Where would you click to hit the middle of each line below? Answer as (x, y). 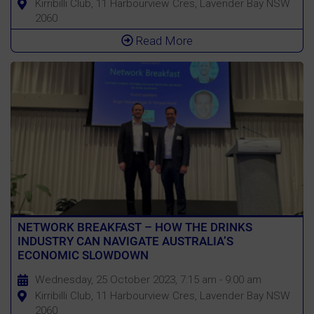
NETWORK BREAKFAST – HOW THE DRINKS (135, 227)
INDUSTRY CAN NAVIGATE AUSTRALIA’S (125, 241)
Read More (163, 40)
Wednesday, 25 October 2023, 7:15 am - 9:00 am (148, 279)
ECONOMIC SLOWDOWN (83, 255)
